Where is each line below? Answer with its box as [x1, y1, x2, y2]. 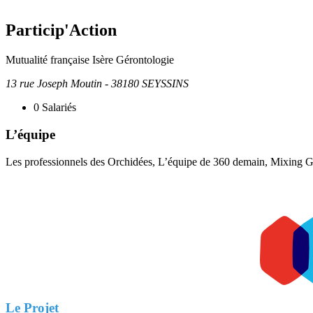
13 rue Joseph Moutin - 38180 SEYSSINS [6, 78, 189, 90]
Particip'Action [6, 21, 117, 40]
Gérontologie [116, 54, 174, 66]
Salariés [39, 101, 76, 114]
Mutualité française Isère [6, 54, 113, 66]
